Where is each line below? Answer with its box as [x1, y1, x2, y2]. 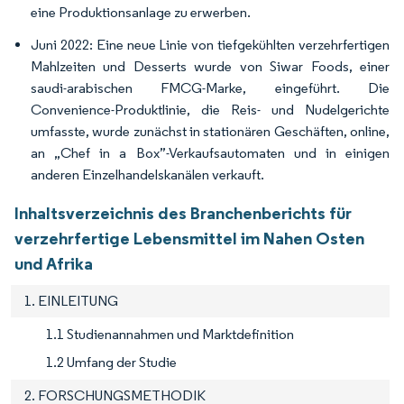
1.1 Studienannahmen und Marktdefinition [46, 326, 294, 344]
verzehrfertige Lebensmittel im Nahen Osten [14, 227, 364, 250]
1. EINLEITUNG [24, 292, 118, 310]
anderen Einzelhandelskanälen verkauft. [31, 166, 264, 184]
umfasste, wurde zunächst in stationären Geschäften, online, [31, 123, 390, 141]
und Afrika [14, 252, 93, 275]
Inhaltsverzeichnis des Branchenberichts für [14, 202, 352, 225]
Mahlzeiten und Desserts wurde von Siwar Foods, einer [31, 58, 390, 76]
